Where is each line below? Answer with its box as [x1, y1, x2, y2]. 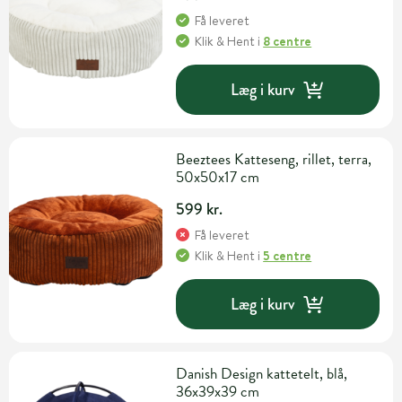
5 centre [263, 247, 312, 266]
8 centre [263, 32, 312, 51]
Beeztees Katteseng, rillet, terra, [176, 148, 372, 171]
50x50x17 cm [176, 166, 260, 189]
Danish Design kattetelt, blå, [176, 363, 348, 386]
